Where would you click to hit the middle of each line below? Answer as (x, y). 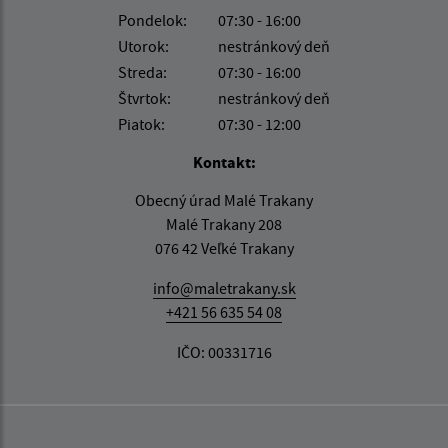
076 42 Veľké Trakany (224, 247)
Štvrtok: (144, 97)
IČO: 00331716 (224, 351)
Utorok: (143, 45)
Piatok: (141, 123)
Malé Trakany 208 (224, 223)
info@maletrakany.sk (224, 287)
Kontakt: (224, 161)
